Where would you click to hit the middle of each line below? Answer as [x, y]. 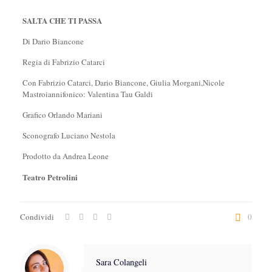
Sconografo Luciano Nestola [69, 135]
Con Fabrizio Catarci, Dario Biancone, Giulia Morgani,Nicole [123, 83]
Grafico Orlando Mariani [62, 115]
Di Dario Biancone [53, 41]
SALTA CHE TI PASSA [62, 20]
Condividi [37, 217]
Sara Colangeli [121, 262]
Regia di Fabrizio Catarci [63, 62]
